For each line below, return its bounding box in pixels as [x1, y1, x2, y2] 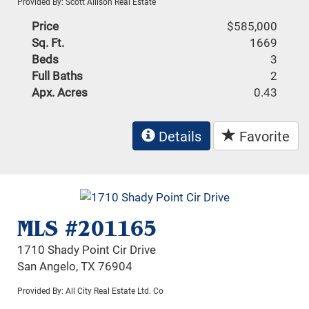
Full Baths [32, 67, 83, 83]
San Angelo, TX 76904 [17, 258, 133, 275]
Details [155, 126, 201, 145]
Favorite [236, 126, 290, 145]
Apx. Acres [32, 83, 88, 100]
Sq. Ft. [32, 34, 65, 50]
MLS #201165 [17, 215, 157, 243]
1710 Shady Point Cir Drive [17, 241, 157, 258]
